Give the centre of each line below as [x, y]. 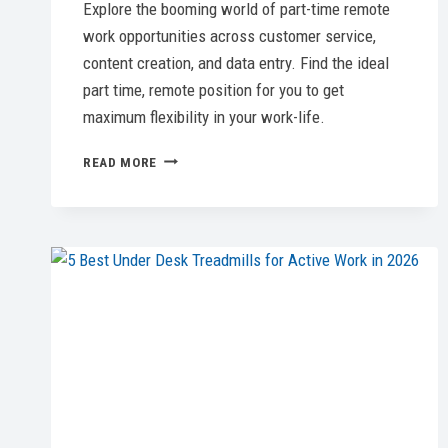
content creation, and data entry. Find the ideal [236, 62]
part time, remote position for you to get [213, 89]
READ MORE [120, 161]
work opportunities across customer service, [229, 35]
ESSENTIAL [192, 324]
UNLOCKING [194, 156]
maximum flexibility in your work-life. [204, 116]
